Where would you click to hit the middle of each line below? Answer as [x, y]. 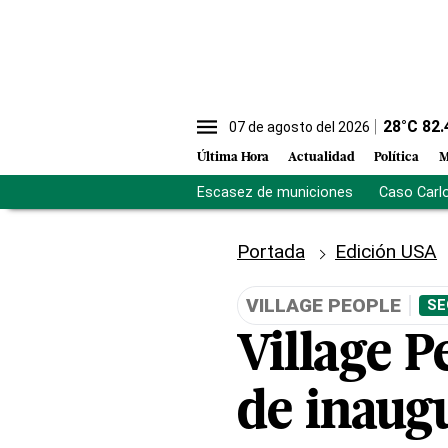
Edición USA [386, 252]
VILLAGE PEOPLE [323, 306]
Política [397, 158]
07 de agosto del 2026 [299, 126]
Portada [271, 252]
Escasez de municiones [275, 192]
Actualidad [322, 158]
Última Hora [233, 158]
